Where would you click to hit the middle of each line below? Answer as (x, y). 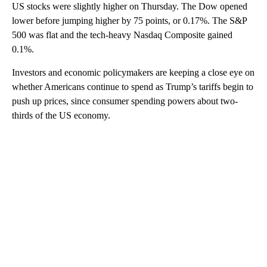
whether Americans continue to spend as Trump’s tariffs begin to (133, 87)
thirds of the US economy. (61, 115)
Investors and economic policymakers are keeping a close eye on (133, 72)
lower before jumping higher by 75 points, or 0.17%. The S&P (129, 21)
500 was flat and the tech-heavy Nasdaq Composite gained (122, 35)
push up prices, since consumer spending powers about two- (125, 101)
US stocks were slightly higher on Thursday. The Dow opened (130, 6)
